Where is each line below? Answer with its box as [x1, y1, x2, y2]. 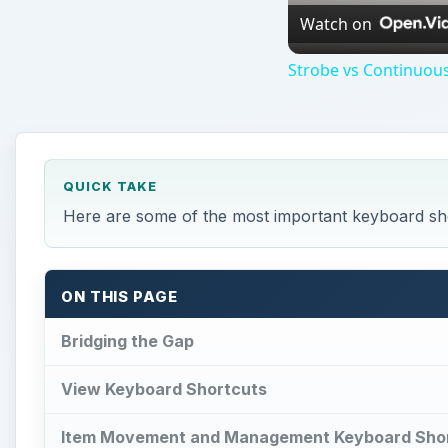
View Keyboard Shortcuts [61, 379, 267, 400]
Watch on [300, 12, 372, 35]
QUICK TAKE [62, 178, 157, 194]
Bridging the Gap [61, 331, 194, 352]
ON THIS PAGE [61, 287, 178, 306]
